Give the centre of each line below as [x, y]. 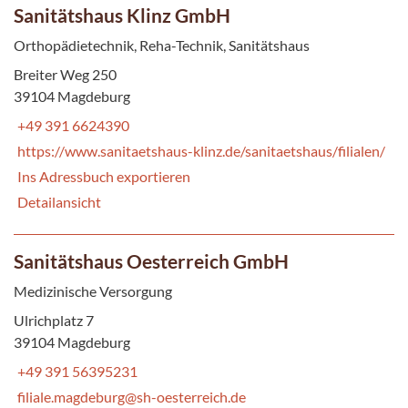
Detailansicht [59, 201]
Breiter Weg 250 [65, 74]
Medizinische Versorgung [93, 291]
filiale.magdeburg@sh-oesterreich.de [132, 396]
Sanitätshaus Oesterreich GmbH [151, 260]
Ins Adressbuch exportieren [104, 176]
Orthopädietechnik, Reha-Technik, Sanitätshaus [162, 45]
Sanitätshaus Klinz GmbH [122, 15]
